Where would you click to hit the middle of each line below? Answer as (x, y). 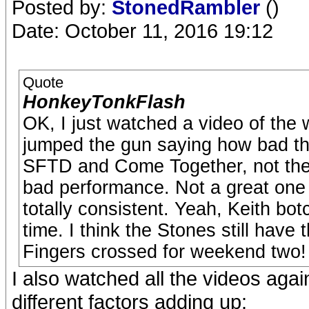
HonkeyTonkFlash (104, 102)
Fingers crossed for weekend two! (165, 252)
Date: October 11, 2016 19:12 (142, 31)
